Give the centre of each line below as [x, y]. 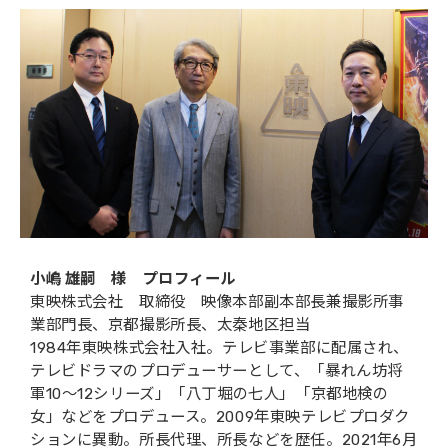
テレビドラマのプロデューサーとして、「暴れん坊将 [216, 371]
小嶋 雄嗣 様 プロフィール [133, 279]
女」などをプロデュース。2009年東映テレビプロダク [220, 417]
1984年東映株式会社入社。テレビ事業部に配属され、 [219, 348]
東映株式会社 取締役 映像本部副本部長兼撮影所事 [217, 302]
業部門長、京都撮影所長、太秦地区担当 [170, 325]
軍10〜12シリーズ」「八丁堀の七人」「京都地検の [209, 394]
